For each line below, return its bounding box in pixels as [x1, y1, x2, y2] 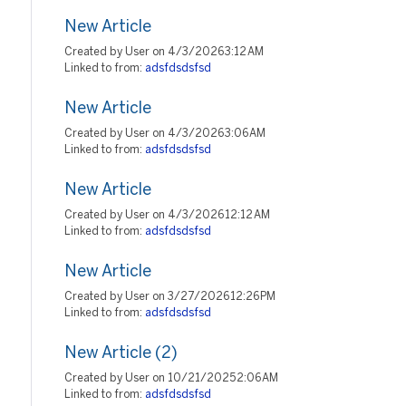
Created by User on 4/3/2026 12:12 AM [64, 210, 270, 220]
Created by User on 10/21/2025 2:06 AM [64, 373, 278, 383]
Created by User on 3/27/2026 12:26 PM [64, 292, 275, 302]
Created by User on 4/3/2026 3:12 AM [64, 47, 264, 57]
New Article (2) [64, 346, 178, 362]
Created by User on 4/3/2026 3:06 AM [64, 129, 266, 139]
